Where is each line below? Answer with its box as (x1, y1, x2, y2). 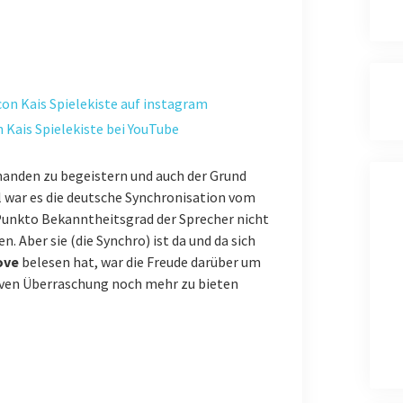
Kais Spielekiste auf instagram (17, 94, 208, 113)
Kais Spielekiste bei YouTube (3, 120, 179, 139)
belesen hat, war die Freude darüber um (18, 253, 261, 272)
